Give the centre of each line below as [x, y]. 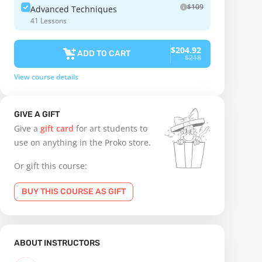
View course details [46, 77]
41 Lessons [49, 21]
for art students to [111, 129]
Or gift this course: [51, 166]
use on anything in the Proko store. [82, 143]
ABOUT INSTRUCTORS [57, 243]
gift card [57, 129]
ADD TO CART [104, 54]
